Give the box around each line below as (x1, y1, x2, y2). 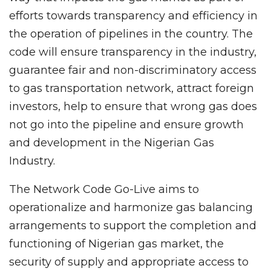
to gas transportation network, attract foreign (9, 82, 254, 96)
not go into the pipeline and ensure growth (9, 118, 244, 132)
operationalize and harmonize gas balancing (9, 201, 253, 215)
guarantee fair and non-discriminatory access (9, 64, 256, 77)
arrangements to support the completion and (9, 219, 256, 233)
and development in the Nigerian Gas (9, 136, 214, 150)
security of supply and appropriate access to (9, 255, 249, 269)
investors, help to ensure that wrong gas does (9, 100, 257, 114)
